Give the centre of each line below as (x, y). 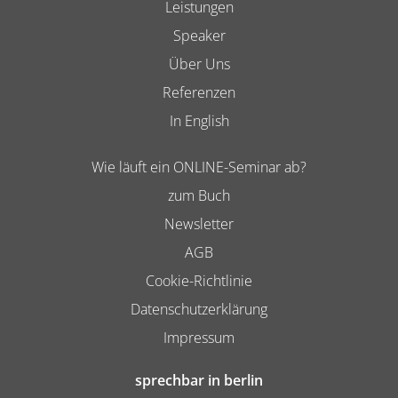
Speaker (199, 36)
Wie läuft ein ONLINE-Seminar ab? (199, 167)
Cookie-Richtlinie (199, 281)
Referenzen (199, 92)
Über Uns (199, 64)
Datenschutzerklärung (199, 309)
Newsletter (199, 224)
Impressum (199, 338)
